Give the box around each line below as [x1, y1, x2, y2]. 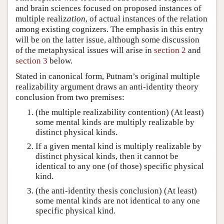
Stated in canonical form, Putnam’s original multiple [15, 71, 200, 81]
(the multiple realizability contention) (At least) [35, 107, 204, 117]
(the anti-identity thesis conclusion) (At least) [35, 185, 197, 195]
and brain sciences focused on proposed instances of [15, 3, 201, 13]
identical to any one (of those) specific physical [35, 161, 204, 171]
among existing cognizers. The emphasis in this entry [15, 24, 203, 34]
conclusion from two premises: [15, 92, 124, 102]
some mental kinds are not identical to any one [35, 195, 200, 205]
